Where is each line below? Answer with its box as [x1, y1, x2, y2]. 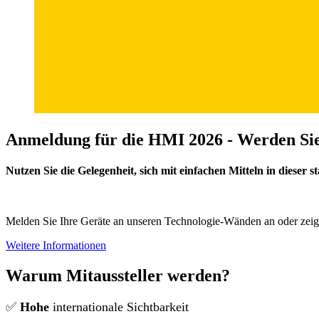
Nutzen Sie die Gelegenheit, [6, 164, 140, 177]
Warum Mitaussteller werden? [6, 266, 230, 285]
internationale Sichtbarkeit [53, 299, 189, 314]
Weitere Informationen [6, 239, 106, 252]
